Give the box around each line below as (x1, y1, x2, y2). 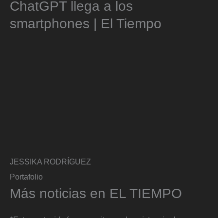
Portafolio (10, 172, 43, 182)
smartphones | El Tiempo (10, 16, 162, 32)
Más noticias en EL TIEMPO (10, 186, 182, 201)
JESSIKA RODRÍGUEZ (10, 157, 91, 166)
